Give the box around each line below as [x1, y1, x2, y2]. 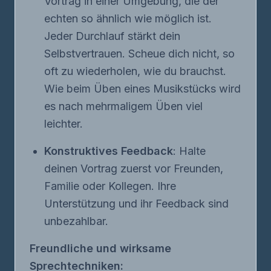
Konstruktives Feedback [44, 145, 173, 157]
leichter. [44, 117, 83, 130]
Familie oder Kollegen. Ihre [44, 180, 176, 192]
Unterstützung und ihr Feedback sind [44, 197, 229, 210]
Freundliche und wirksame [30, 242, 171, 255]
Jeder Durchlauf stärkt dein [44, 30, 180, 42]
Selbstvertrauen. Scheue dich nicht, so [44, 47, 235, 60]
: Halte [173, 145, 206, 157]
